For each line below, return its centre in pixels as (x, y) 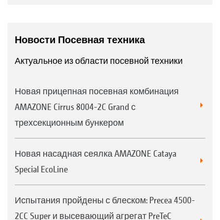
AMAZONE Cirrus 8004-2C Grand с (75, 107)
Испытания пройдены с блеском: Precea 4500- (105, 200)
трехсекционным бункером (69, 122)
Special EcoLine (41, 169)
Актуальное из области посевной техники (99, 60)
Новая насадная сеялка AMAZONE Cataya (96, 153)
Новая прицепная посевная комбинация (97, 91)
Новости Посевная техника (80, 40)
